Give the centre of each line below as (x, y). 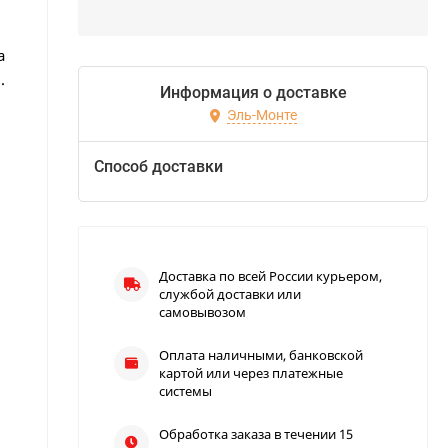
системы (185, 391)
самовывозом (202, 312)
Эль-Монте (261, 115)
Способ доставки (158, 167)
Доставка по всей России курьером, (270, 276)
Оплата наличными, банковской (261, 355)
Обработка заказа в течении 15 (256, 434)
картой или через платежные (251, 373)
